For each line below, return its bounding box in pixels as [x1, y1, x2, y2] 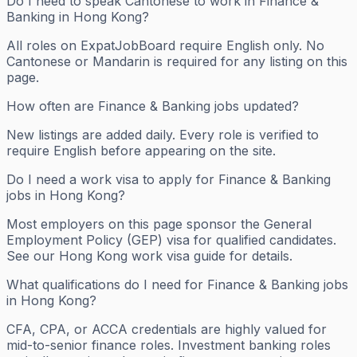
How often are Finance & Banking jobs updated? [6, 97, 299, 114]
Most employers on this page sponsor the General [6, 215, 312, 232]
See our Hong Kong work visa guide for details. [6, 247, 292, 264]
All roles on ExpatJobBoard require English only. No [6, 37, 324, 53]
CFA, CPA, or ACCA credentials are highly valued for [6, 320, 327, 337]
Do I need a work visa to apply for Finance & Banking [6, 171, 331, 187]
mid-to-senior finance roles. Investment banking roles [6, 336, 331, 353]
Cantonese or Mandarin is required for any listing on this [6, 53, 347, 69]
